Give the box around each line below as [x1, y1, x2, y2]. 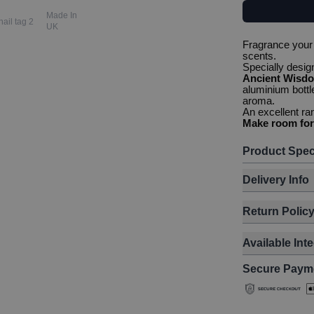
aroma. [242, 95, 278, 107]
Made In [46, 11, 77, 20]
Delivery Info [242, 174, 309, 186]
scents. [242, 50, 276, 62]
